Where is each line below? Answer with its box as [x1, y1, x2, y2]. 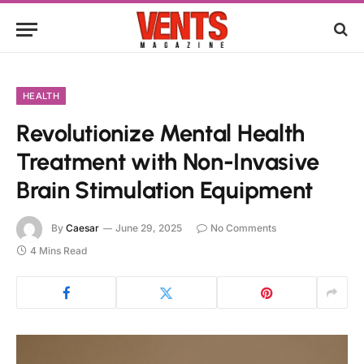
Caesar [66, 222, 99, 235]
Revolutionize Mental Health [16, 119, 305, 147]
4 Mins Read [30, 245, 87, 257]
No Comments [210, 222, 276, 235]
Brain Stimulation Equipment [16, 175, 314, 204]
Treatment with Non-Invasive [16, 147, 320, 175]
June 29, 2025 [115, 222, 182, 235]
